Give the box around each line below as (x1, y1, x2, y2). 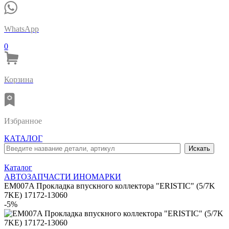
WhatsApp (4, 25, 39, 33)
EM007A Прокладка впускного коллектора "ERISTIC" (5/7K (4, 181, 215, 190)
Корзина (4, 75, 33, 84)
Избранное (4, 117, 42, 125)
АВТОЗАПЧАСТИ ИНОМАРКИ (4, 172, 121, 181)
